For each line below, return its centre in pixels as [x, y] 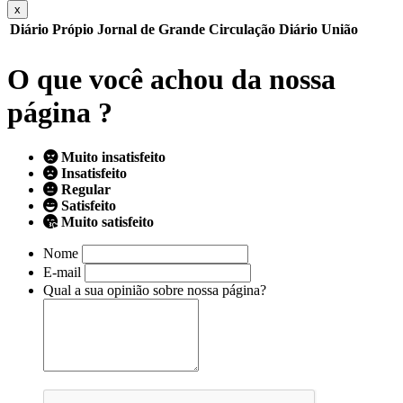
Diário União [318, 29]
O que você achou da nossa [171, 80]
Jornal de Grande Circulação [186, 29]
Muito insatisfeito [113, 157]
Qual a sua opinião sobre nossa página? [155, 290]
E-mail [62, 272]
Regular [86, 189]
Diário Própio [52, 29]
